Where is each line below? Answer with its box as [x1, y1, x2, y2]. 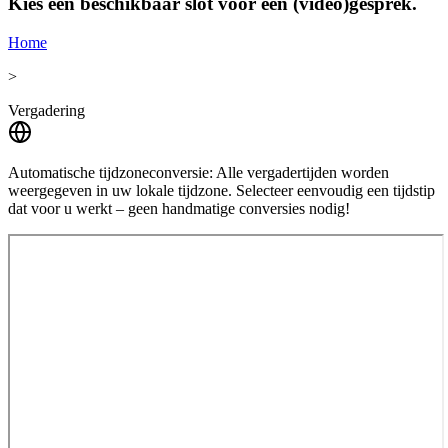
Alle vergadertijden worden [216, 163, 389, 181]
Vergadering [8, 101, 85, 119]
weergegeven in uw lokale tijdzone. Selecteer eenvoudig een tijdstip [8, 181, 435, 199]
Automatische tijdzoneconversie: [8, 163, 213, 181]
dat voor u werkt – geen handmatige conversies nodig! [8, 199, 350, 217]
